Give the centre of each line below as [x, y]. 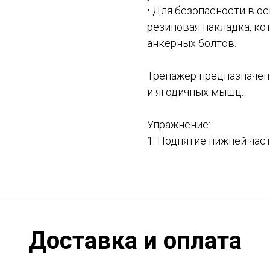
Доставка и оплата [135, 241]
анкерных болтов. [192, 43]
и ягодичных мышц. [195, 92]
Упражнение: [179, 125]
